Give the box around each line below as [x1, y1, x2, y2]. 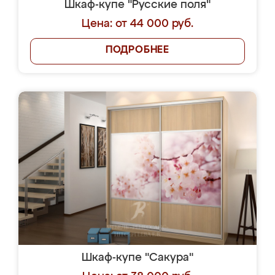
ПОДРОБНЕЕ [105, 45, 170, 55]
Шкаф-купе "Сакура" [82, 252, 193, 263]
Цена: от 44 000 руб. [82, 18, 193, 29]
